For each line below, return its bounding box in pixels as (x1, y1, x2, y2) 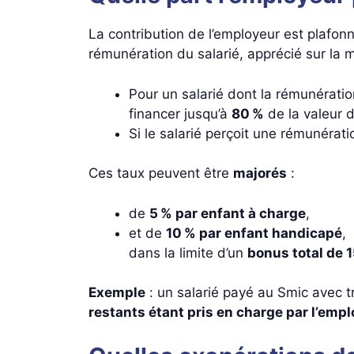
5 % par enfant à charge (149, 205, 306, 221)
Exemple (88, 284, 145, 300)
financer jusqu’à (129, 105, 232, 122)
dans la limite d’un (129, 244, 247, 261)
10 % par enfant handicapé (166, 224, 342, 241)
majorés (233, 165, 287, 181)
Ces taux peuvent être (88, 165, 233, 181)
